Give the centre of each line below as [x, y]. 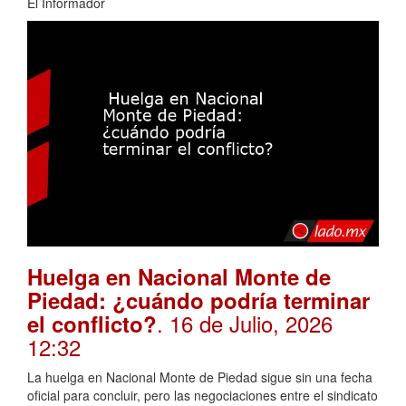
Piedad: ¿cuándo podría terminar [198, 300]
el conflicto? [92, 324]
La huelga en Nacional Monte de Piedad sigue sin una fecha [200, 377]
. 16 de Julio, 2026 [245, 324]
